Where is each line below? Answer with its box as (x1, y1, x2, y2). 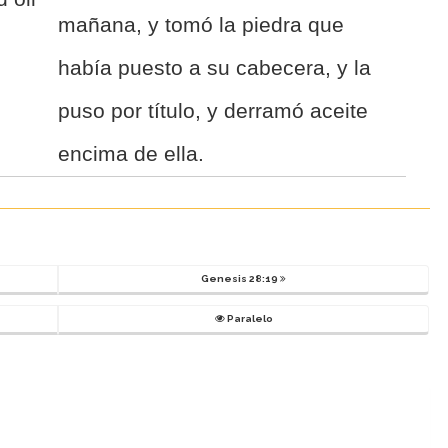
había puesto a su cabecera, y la (58, 55, 372, 79)
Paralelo (224, 312, 273, 324)
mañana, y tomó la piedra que (58, 12, 345, 36)
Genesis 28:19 (201, 272, 281, 284)
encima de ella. (58, 141, 205, 165)
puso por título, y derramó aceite (58, 98, 369, 122)
